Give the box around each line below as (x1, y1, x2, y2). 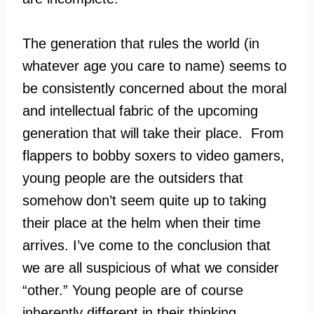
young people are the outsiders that (22, 170, 243, 186)
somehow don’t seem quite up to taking (22, 193, 266, 208)
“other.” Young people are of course (22, 282, 243, 298)
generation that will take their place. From (22, 125, 284, 141)
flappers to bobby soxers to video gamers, (22, 148, 285, 163)
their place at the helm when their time (22, 215, 261, 231)
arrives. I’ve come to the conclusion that (22, 238, 271, 253)
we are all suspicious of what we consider (22, 260, 279, 275)
